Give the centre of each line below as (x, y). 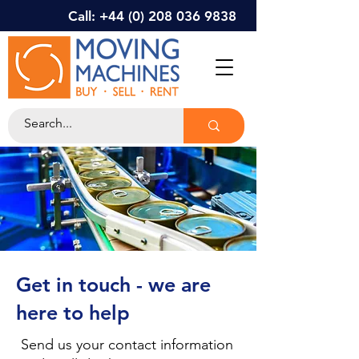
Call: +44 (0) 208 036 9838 (154, 16)
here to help (73, 313)
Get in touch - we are (113, 284)
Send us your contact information (127, 345)
